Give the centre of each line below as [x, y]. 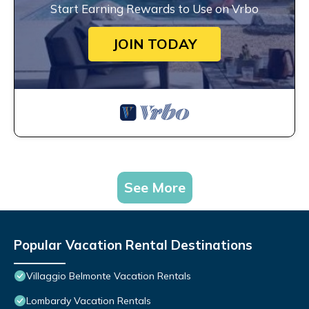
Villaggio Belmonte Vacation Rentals [109, 276]
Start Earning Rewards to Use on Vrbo [154, 9]
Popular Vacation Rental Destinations [133, 245]
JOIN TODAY [154, 44]
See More [154, 188]
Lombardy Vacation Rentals [89, 301]
